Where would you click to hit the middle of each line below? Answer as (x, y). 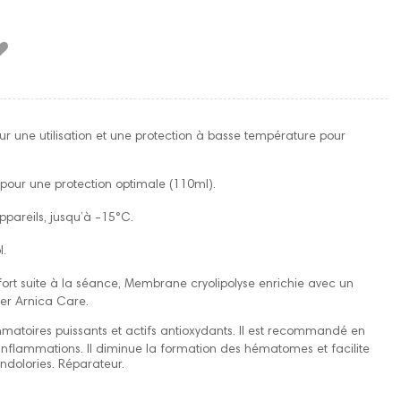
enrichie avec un (306, 284)
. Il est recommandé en (299, 333)
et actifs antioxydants (172, 333)
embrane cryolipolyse (196, 284)
